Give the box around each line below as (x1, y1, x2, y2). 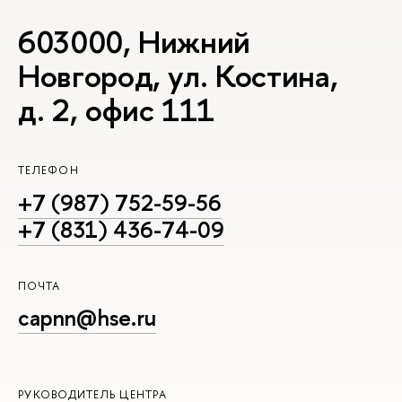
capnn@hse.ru (18, 302, 156, 334)
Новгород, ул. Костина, (18, 55, 338, 98)
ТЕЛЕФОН (18, 162, 79, 178)
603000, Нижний (18, 21, 251, 64)
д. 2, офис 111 (18, 89, 215, 132)
